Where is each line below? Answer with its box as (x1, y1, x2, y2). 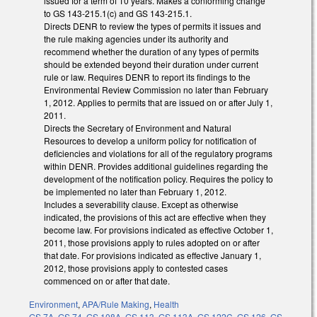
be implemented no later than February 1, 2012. (44, 185, 226, 198)
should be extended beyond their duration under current (44, 58, 258, 71)
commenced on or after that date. (44, 275, 170, 287)
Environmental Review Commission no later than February (44, 83, 268, 96)
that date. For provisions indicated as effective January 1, (44, 249, 261, 262)
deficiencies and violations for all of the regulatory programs (44, 147, 272, 160)
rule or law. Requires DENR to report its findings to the (44, 71, 250, 83)
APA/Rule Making (82, 298, 149, 311)
